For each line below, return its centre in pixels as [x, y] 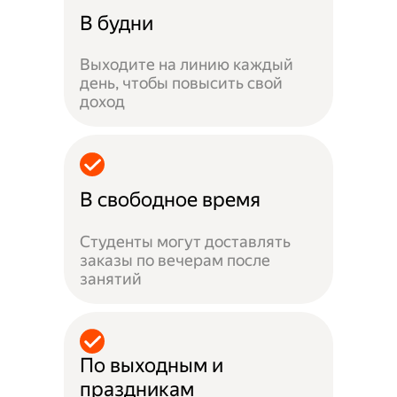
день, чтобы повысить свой [182, 83]
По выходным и [152, 365]
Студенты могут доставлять [186, 242]
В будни [117, 23]
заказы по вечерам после [175, 261]
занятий [111, 279]
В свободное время [171, 200]
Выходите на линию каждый [187, 65]
